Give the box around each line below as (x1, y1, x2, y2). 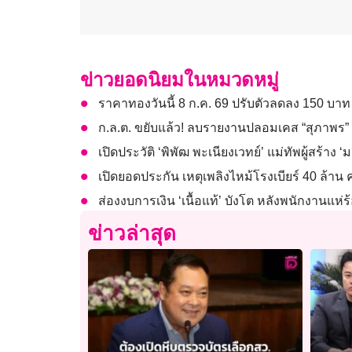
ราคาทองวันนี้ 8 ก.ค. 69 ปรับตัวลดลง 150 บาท (98, 96, 350, 110)
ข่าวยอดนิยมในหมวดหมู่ (80, 68, 279, 90)
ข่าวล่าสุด (88, 221, 176, 245)
